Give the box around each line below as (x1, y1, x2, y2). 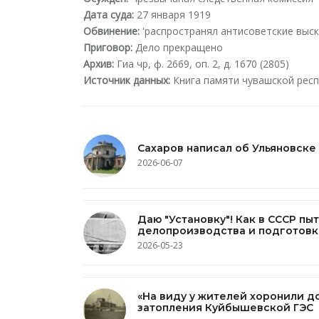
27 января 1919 (134, 8, 211, 21)
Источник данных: (83, 73, 170, 87)
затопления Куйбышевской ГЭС (137, 300, 313, 314)
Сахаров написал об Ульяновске (137, 141, 316, 155)
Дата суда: (83, 8, 134, 21)
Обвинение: (83, 24, 140, 38)
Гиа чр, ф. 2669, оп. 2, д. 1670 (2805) (114, 57, 289, 70)
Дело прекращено (132, 41, 223, 54)
